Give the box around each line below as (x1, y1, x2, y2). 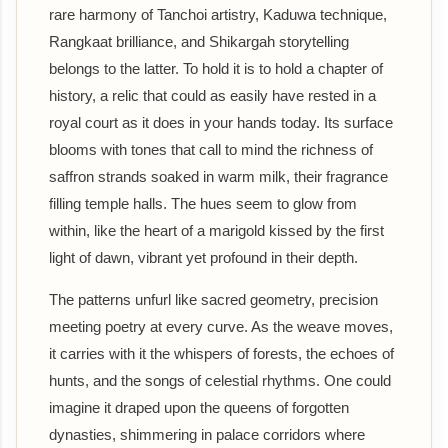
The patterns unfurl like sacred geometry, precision (49, 290, 378, 308)
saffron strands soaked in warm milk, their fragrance (49, 167, 388, 185)
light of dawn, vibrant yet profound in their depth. (49, 248, 358, 266)
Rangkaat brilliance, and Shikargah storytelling (49, 32, 349, 50)
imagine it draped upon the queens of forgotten (49, 398, 349, 416)
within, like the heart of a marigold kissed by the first (49, 221, 384, 239)
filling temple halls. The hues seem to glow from (49, 194, 357, 212)
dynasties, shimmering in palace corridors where (49, 425, 365, 443)
